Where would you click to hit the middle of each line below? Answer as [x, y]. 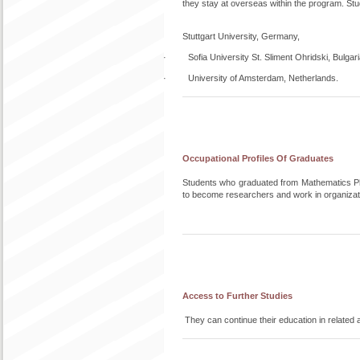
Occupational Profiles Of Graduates [258, 158]
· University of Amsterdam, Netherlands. [251, 78]
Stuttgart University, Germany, [241, 36]
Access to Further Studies [237, 296]
